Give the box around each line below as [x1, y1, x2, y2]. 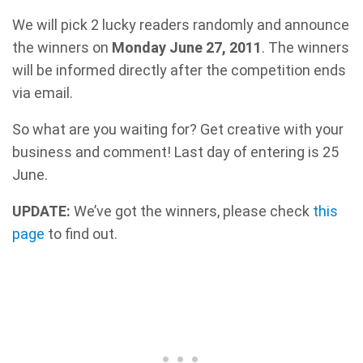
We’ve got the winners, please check [70, 203, 313, 220]
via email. [12, 84, 73, 102]
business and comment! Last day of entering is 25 [12, 143, 339, 161]
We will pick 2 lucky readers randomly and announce [12, 16, 349, 34]
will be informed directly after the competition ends [12, 62, 346, 79]
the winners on [12, 39, 112, 57]
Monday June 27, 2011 [112, 39, 262, 57]
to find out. [45, 225, 117, 243]
